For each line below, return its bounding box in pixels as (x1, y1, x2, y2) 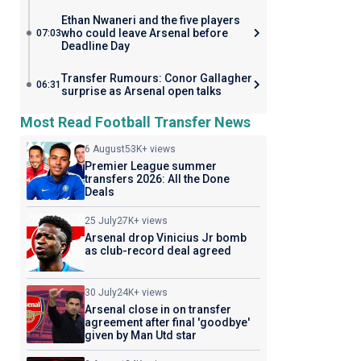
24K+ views (116, 287, 168, 298)
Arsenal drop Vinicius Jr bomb (84, 231, 247, 244)
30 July (84, 287, 117, 298)
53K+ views (124, 143, 176, 155)
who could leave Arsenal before (60, 27, 228, 39)
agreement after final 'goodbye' (84, 316, 250, 329)
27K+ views (116, 215, 168, 226)
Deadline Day (60, 39, 130, 52)
